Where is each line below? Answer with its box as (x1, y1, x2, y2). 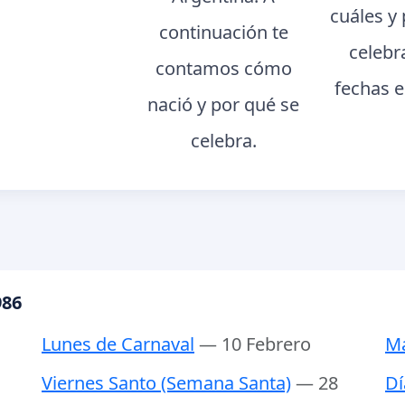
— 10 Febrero (199, 332, 311, 357)
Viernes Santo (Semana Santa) (42, 371, 291, 396)
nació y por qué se (147, 92, 300, 118)
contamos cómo (155, 56, 292, 81)
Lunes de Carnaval (42, 332, 194, 357)
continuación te (158, 20, 288, 45)
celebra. (190, 128, 257, 154)
